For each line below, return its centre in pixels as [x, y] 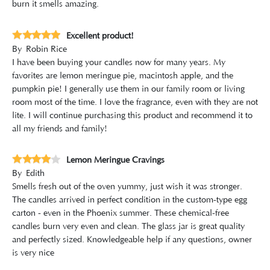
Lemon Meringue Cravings [115, 160]
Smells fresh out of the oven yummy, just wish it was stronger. [127, 187]
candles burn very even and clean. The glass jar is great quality [128, 226]
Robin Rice [46, 49]
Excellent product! [100, 36]
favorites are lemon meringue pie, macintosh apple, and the [123, 76]
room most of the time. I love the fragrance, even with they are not [135, 102]
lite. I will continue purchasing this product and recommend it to [132, 115]
